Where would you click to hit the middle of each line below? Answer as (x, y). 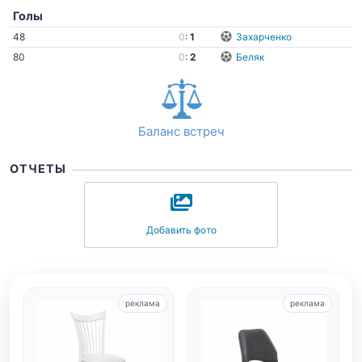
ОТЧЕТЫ (38, 168)
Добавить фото (181, 230)
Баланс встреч (181, 131)
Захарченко (263, 37)
